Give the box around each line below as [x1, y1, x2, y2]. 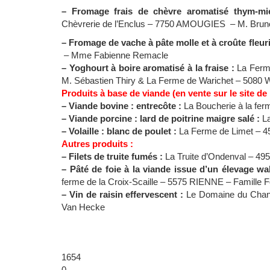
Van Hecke [61, 202, 105, 212]
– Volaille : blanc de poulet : [61, 126, 179, 136]
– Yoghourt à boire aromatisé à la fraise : [61, 63, 237, 73]
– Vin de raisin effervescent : [61, 189, 186, 199]
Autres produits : [61, 139, 133, 149]
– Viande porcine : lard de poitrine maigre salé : [61, 113, 262, 124]
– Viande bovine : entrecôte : [61, 101, 184, 111]
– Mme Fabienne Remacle [61, 50, 168, 60]
